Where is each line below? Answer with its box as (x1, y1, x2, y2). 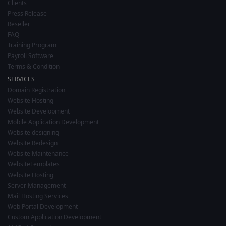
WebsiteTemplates (8, 159, 60, 168)
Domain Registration (8, 85, 65, 94)
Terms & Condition (8, 62, 60, 71)
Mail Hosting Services (8, 191, 68, 200)
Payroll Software (8, 51, 53, 60)
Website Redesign (8, 138, 58, 147)
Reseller (8, 19, 30, 28)
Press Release (8, 9, 47, 18)
